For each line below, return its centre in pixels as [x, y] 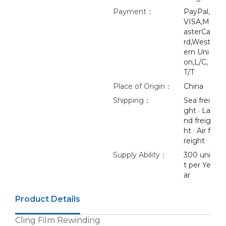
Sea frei [196, 100]
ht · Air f [197, 131]
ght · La [197, 110]
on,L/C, [195, 62]
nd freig [197, 121]
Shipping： [132, 100]
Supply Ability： [140, 155]
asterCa [197, 32]
